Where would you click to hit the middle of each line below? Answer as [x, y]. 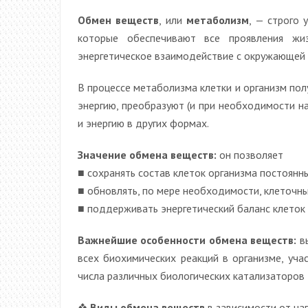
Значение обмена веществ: [147, 154]
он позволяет [250, 154]
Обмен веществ [119, 20]
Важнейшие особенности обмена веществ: [187, 240]
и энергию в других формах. [143, 123]
